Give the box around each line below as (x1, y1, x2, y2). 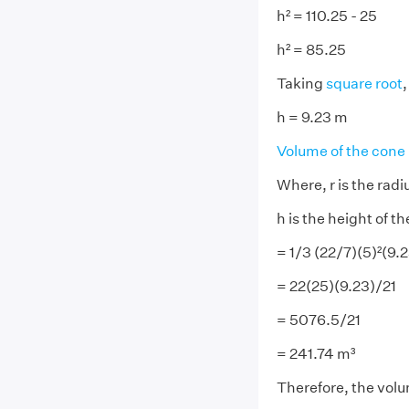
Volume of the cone (276, 142, 405, 160)
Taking (276, 75, 326, 92)
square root (325, 75, 403, 92)
